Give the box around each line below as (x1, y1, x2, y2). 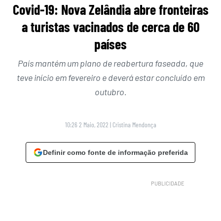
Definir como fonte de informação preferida (43, 148, 188, 157)
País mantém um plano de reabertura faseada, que (18, 58, 203, 69)
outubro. (94, 86, 127, 98)
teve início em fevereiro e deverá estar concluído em (16, 72, 205, 83)
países (94, 36, 127, 53)
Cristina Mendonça (112, 120, 156, 129)
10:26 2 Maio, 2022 (65, 120, 109, 129)
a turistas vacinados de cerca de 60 (21, 18, 200, 36)
